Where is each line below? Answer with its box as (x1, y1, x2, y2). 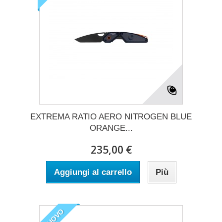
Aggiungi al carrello (54, 167, 132, 177)
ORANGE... (89, 123, 133, 133)
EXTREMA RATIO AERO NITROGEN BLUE (30, 111, 192, 121)
